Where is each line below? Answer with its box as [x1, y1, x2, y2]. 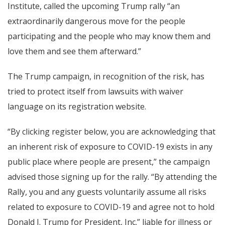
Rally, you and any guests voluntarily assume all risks [8, 186, 206, 197]
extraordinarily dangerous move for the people [8, 15, 185, 27]
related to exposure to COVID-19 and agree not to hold [8, 201, 214, 212]
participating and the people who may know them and [8, 30, 210, 42]
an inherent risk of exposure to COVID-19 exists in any [8, 141, 212, 152]
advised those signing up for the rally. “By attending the [8, 171, 217, 182]
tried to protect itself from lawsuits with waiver [8, 85, 183, 97]
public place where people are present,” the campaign [8, 156, 210, 167]
